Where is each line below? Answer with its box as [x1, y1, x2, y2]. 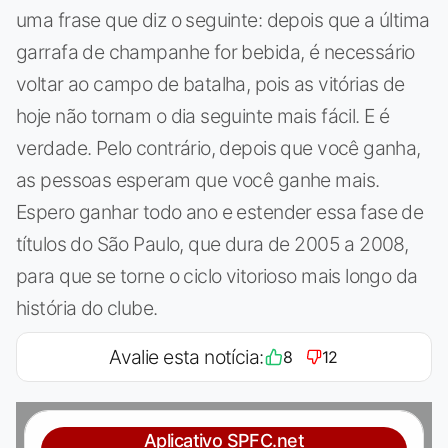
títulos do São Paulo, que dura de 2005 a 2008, [16, 231, 409, 256]
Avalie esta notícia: [109, 344, 264, 369]
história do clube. [16, 295, 158, 320]
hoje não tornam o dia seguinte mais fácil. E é [16, 103, 390, 128]
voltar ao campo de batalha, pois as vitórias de [16, 71, 405, 96]
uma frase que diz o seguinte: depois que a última [16, 7, 430, 32]
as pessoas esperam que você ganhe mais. [16, 167, 380, 192]
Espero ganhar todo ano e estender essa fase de [16, 199, 424, 224]
